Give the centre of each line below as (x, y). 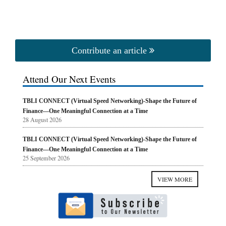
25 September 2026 (46, 158)
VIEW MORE (175, 179)
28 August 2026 (42, 119)
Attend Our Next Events (69, 79)
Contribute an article (110, 50)
